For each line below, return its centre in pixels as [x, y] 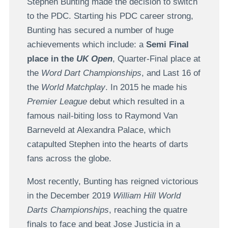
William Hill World [147, 195]
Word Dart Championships [91, 73]
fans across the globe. [69, 158]
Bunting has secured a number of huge [100, 30]
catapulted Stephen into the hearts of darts [107, 144]
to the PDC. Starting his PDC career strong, [110, 16]
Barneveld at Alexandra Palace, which [98, 130]
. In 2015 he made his [146, 87]
